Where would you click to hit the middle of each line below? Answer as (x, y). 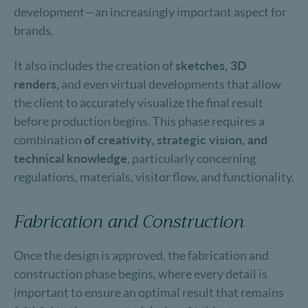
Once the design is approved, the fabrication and (141, 255)
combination (49, 140)
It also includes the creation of (95, 65)
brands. (34, 30)
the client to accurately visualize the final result (139, 102)
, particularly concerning (191, 158)
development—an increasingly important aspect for (150, 12)
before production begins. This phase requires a (139, 121)
